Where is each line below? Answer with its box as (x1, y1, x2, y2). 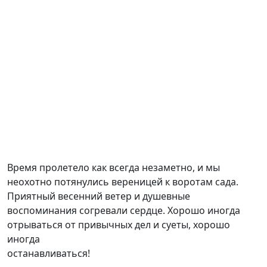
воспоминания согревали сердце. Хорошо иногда (7, 204, 240, 218)
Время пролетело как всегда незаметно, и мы (7, 161, 220, 175)
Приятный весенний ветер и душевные (7, 190, 190, 203)
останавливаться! (7, 247, 90, 260)
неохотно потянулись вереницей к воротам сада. (7, 175, 238, 189)
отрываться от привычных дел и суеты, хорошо (7, 218, 230, 232)
